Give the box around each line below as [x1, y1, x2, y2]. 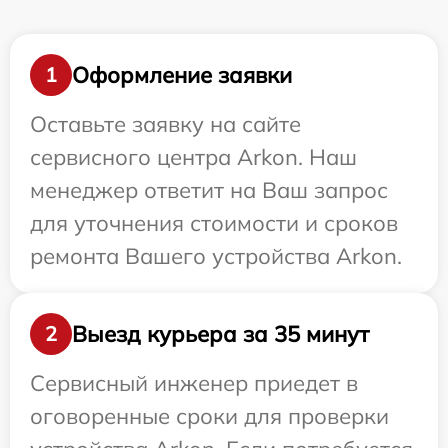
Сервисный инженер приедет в [30, 369, 358, 398]
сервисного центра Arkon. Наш [30, 143, 357, 172]
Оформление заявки [72, 60, 292, 89]
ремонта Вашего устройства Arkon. [30, 242, 402, 271]
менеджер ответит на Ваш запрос [30, 176, 388, 205]
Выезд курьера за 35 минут [72, 319, 369, 348]
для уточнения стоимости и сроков [30, 209, 398, 238]
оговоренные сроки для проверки [30, 402, 389, 431]
